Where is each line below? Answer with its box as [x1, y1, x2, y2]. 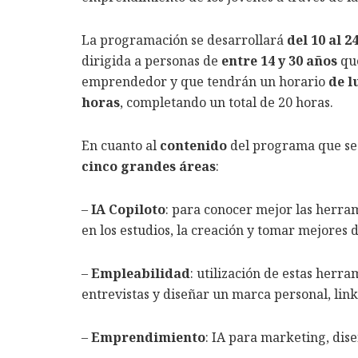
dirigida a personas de [82, 52, 221, 70]
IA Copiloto [91, 201, 165, 219]
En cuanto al [82, 137, 160, 155]
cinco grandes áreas [82, 157, 216, 176]
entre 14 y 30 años [221, 52, 337, 70]
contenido [160, 137, 230, 155]
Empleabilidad [91, 265, 190, 283]
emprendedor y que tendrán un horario [82, 73, 328, 91]
